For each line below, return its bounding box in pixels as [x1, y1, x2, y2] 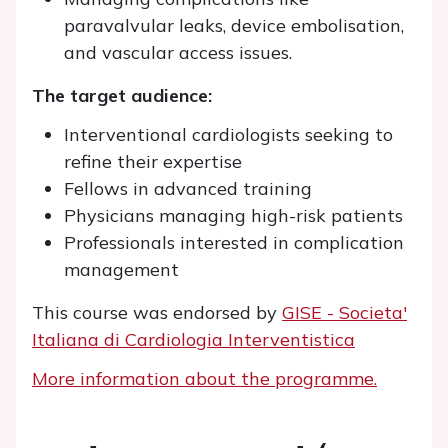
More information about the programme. [32, 367, 377, 390]
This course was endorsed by [32, 301, 282, 324]
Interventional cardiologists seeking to [64, 123, 393, 146]
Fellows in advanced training [64, 177, 312, 200]
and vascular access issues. [64, 41, 292, 64]
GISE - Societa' [282, 301, 407, 324]
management [64, 258, 179, 281]
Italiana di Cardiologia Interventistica [32, 328, 355, 351]
